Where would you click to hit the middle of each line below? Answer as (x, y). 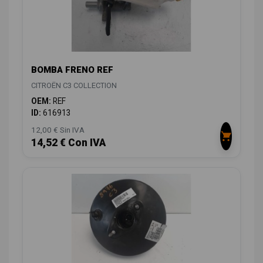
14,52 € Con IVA (68, 142)
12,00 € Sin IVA (58, 129)
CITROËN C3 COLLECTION (74, 85)
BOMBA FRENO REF (72, 70)
